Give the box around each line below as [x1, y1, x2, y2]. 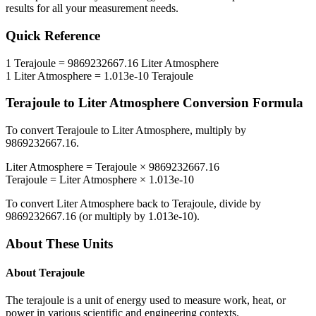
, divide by [214, 197, 261, 210]
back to [134, 197, 172, 210]
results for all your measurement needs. [6, 2, 178, 15]
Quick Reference [6, 28, 100, 44]
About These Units [6, 236, 113, 251]
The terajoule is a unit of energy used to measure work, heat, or [6, 294, 286, 307]
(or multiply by [76, 210, 148, 223]
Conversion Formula [179, 95, 303, 111]
